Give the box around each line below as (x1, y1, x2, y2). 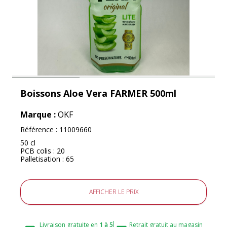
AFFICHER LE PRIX (89, 187, 138, 196)
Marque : (20, 109, 58, 120)
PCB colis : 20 (20, 146, 65, 156)
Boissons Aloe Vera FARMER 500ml (20, 87, 176, 99)
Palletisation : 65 (20, 154, 74, 164)
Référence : (20, 125, 59, 134)
